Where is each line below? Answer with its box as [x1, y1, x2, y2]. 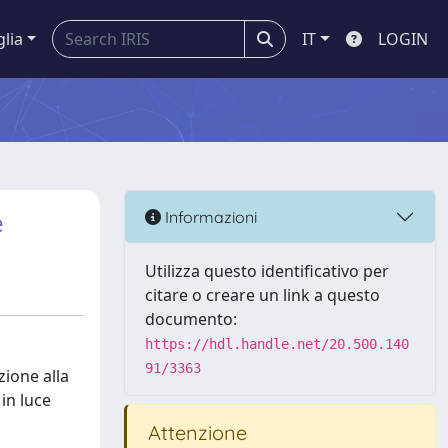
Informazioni [161, 206, 257, 227]
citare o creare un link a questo [145, 284, 380, 306]
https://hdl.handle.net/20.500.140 [145, 336, 409, 352]
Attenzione [143, 420, 247, 445]
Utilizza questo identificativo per [145, 260, 389, 282]
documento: [145, 308, 237, 330]
